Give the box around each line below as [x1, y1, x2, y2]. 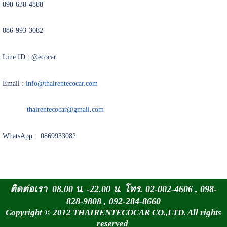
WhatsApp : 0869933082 [2, 132, 76, 140]
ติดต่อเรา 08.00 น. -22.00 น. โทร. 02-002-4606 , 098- [10, 184, 217, 195]
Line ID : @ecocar [2, 53, 56, 61]
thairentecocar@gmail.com [26, 106, 104, 114]
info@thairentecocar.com [25, 80, 98, 88]
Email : [2, 80, 26, 88]
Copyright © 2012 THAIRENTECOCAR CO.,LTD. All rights [6, 208, 221, 218]
